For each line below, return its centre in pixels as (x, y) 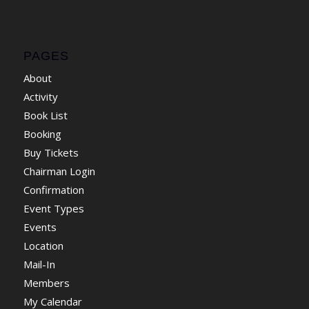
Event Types (53, 208)
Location (43, 245)
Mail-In (39, 264)
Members (46, 282)
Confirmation (53, 189)
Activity (40, 96)
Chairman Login (59, 171)
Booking (42, 133)
